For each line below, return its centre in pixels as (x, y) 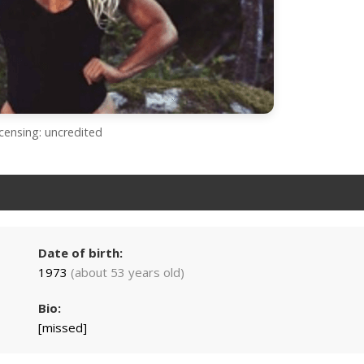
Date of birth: (80, 253)
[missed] (62, 327)
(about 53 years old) (127, 272)
